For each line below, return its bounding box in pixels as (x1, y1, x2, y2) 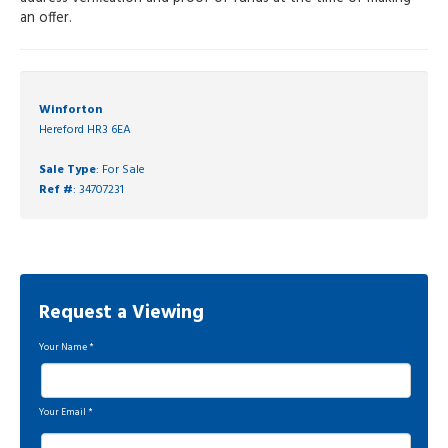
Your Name (39, 340, 87, 356)
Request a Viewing (39, 298, 204, 329)
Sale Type (39, 160, 96, 181)
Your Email (39, 405, 86, 421)
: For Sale (96, 160, 145, 181)
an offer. (20, 7, 72, 31)
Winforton (39, 100, 102, 121)
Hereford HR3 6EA (39, 120, 131, 141)
